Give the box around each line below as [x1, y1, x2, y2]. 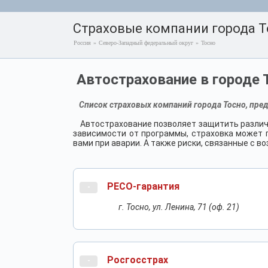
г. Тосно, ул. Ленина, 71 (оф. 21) [118, 202, 239, 212]
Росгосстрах [107, 254, 168, 266]
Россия [74, 39, 91, 46]
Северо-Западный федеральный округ [99, 39, 193, 46]
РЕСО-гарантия [107, 181, 179, 192]
